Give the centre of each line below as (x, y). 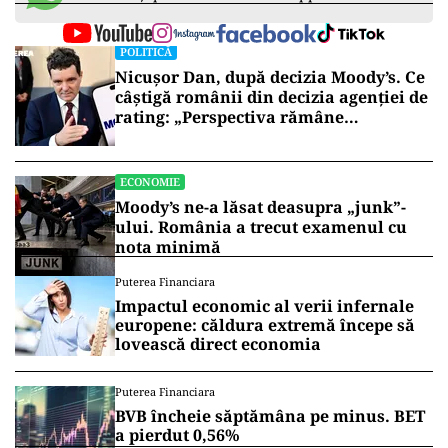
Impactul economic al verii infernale (264, 306)
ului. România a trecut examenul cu (261, 227)
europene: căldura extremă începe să (265, 325)
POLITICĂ (146, 52)
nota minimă (168, 247)
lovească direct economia (218, 344)
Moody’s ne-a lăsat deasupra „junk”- (260, 207)
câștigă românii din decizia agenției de (271, 97)
